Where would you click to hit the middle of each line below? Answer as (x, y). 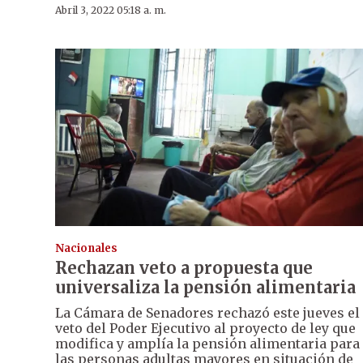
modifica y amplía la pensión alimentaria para (207, 343)
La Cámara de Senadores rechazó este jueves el (207, 312)
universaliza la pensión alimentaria (205, 287)
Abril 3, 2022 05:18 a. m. (111, 10)
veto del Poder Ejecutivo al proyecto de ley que (205, 328)
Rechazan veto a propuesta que (184, 267)
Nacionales (86, 248)
